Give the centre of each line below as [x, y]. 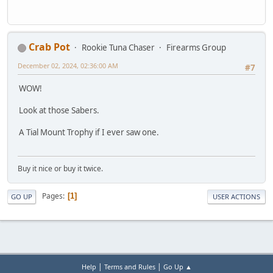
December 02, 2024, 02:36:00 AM [68, 65]
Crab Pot [49, 47]
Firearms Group [196, 47]
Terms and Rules [129, 267]
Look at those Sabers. [59, 111]
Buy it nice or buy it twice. [60, 168]
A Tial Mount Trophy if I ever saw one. [89, 133]
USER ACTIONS [236, 196]
